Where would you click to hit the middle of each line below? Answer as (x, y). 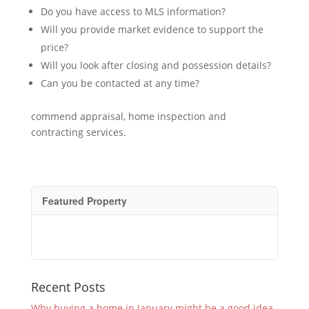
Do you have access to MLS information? (133, 11)
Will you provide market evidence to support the (152, 29)
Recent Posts (68, 287)
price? (54, 47)
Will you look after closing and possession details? (156, 65)
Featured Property (84, 201)
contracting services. (78, 132)
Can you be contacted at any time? (120, 83)
